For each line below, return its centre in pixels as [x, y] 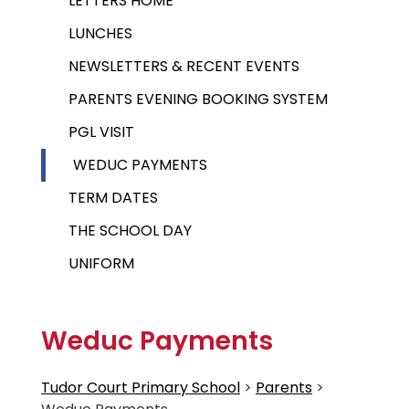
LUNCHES [100, 33]
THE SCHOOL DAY [130, 231]
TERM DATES [113, 198]
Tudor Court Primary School [141, 388]
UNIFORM [101, 263]
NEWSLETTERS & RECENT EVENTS [184, 66]
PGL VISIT [101, 132]
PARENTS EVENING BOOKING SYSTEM [198, 99]
